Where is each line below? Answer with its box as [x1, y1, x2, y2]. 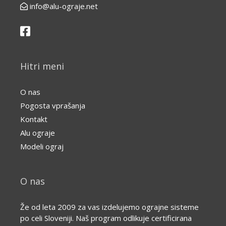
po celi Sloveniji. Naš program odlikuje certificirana [20, 213, 192, 223]
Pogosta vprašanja [20, 100, 85, 110]
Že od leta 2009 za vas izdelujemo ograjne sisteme [20, 202, 199, 212]
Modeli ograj [20, 141, 64, 151]
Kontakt [20, 114, 47, 124]
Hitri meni [20, 60, 64, 72]
